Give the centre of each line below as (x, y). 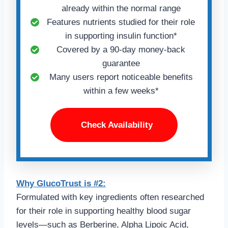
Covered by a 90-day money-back (121, 50)
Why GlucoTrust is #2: (61, 184)
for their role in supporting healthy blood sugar (104, 211)
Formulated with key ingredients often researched (110, 197)
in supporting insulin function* (121, 36)
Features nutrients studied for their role (121, 22)
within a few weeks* (121, 91)
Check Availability (117, 125)
